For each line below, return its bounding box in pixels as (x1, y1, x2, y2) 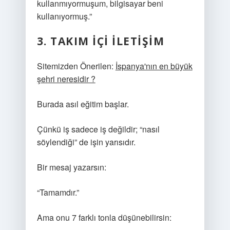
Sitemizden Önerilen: (36, 60, 116, 72)
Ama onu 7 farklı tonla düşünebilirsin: (36, 212, 171, 223)
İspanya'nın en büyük (115, 60, 193, 72)
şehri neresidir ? (36, 73, 95, 85)
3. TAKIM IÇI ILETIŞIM (36, 34, 165, 48)
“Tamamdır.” (36, 186, 79, 198)
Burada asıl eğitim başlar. (36, 98, 129, 110)
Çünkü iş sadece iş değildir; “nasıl (36, 123, 160, 135)
